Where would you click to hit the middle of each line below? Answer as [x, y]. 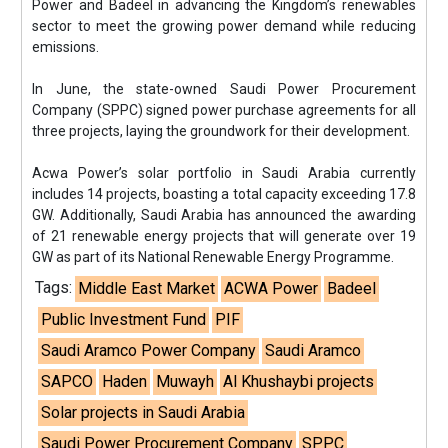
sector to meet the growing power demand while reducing [224, 26]
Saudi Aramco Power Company [149, 350]
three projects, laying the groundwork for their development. [221, 131]
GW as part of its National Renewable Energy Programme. [213, 257]
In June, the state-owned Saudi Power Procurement [224, 89]
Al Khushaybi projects [299, 381]
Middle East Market [147, 288]
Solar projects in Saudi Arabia [143, 412]
